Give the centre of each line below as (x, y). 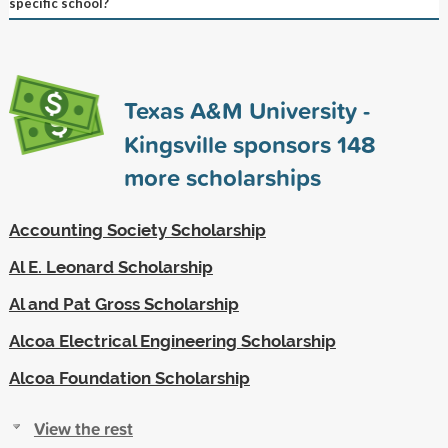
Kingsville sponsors (230, 143)
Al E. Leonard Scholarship (110, 266)
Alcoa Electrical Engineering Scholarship (172, 340)
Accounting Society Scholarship (137, 229)
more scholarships (222, 176)
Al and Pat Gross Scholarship (123, 303)
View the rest (83, 428)
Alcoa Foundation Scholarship (129, 377)
